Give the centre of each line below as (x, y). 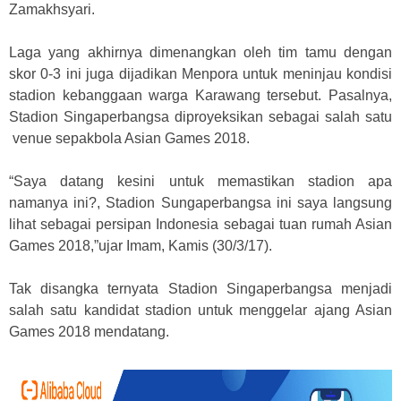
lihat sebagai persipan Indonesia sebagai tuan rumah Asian (200, 224)
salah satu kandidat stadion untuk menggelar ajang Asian (200, 310)
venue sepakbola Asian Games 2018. (129, 138)
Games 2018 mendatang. (89, 332)
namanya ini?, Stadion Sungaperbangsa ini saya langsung (200, 203)
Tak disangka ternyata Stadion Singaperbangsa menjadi (200, 289)
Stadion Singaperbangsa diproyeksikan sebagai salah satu (200, 117)
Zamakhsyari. (52, 9)
